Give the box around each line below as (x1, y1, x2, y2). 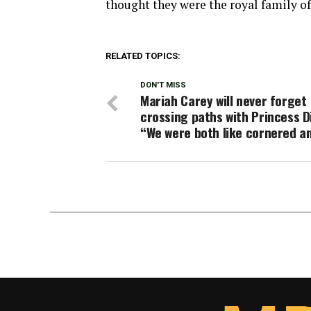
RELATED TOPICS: (106, 50, 180, 61)
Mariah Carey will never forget (140, 90, 307, 110)
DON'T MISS (140, 80, 186, 90)
